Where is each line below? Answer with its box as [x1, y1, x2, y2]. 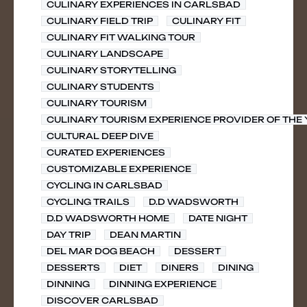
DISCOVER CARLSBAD [47, 295, 158, 306]
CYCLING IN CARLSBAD [47, 180, 162, 191]
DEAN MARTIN [110, 230, 181, 240]
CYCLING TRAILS [47, 197, 130, 207]
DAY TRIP [47, 230, 90, 240]
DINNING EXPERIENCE [109, 279, 217, 289]
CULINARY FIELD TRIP [47, 16, 153, 26]
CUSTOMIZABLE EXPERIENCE [47, 164, 191, 174]
